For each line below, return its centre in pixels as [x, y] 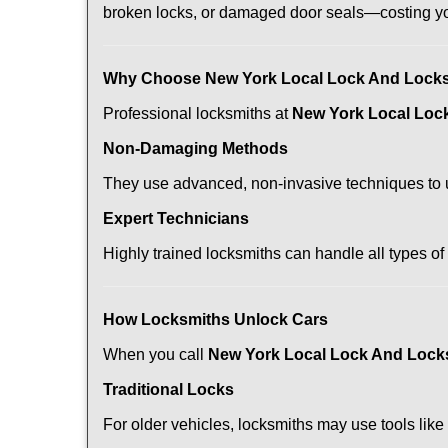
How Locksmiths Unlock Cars [215, 319]
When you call [155, 354]
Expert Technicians [176, 218]
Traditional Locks [168, 389]
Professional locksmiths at [197, 113]
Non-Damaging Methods [195, 148]
